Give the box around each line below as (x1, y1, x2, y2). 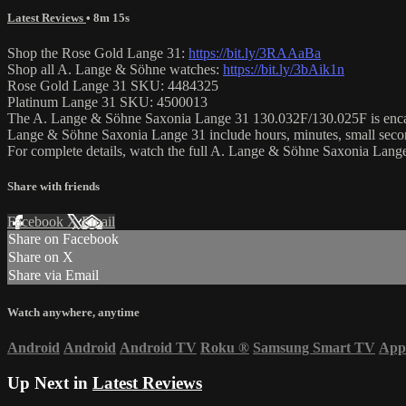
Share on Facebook (8, 231, 119, 247)
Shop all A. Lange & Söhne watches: (7, 62, 223, 78)
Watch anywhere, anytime (7, 304, 140, 319)
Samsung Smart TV (253, 339, 375, 355)
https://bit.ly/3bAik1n (223, 62, 344, 78)
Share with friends (7, 179, 100, 194)
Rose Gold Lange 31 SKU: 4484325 (7, 78, 218, 94)
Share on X (8, 249, 73, 266)
